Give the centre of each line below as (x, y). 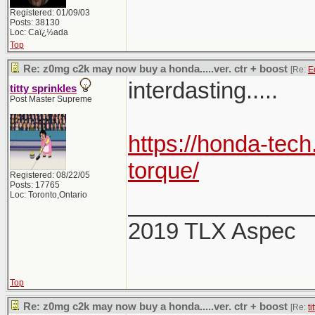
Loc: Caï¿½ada (39, 32)
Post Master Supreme (51, 99)
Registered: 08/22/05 (50, 175)
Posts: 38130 (35, 22)
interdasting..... (203, 90)
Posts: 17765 (35, 185)
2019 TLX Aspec (212, 231)
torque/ (163, 171)
